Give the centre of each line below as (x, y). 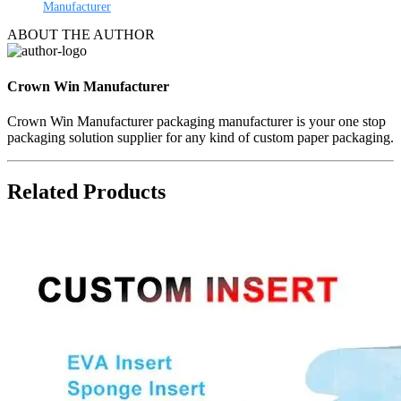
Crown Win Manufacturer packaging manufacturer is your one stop (196, 121)
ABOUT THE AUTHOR (81, 35)
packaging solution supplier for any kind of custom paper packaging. (200, 137)
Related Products (86, 191)
